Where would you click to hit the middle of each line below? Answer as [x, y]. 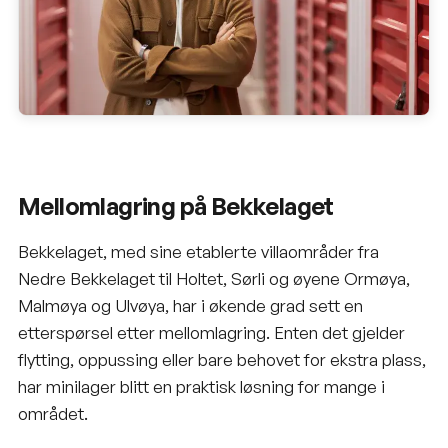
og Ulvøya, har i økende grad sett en [225, 305]
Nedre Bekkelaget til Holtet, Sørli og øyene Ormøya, [214, 278]
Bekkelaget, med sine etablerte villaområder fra [198, 251]
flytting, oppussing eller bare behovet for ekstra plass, [222, 359]
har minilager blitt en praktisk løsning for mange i [201, 386]
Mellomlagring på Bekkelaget [176, 205]
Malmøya [52, 305]
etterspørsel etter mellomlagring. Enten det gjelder [211, 332]
